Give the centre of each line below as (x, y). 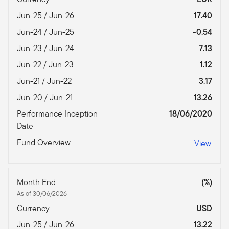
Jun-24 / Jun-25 (47, 32)
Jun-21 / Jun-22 (45, 81)
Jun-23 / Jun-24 (47, 49)
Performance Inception (57, 114)
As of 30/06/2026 (42, 194)
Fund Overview (45, 143)
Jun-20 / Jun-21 (46, 98)
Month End (37, 182)
